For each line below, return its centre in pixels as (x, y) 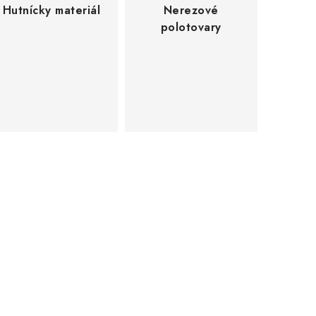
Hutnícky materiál (51, 10)
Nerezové (191, 10)
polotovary (191, 27)
